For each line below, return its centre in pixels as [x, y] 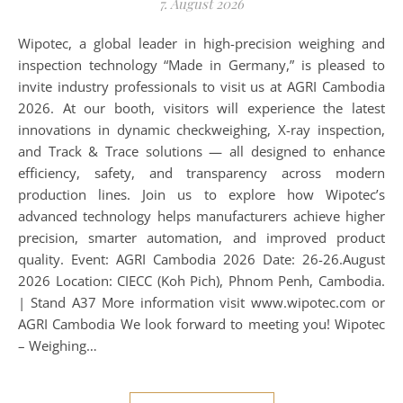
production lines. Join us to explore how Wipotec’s [201, 194]
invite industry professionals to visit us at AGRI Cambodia [201, 86]
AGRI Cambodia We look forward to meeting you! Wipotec [201, 324]
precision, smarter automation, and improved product [201, 237]
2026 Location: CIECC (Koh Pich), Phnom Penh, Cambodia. [201, 281]
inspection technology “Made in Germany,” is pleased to [201, 65]
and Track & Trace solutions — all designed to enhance [201, 151]
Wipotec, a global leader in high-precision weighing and [24, 43]
